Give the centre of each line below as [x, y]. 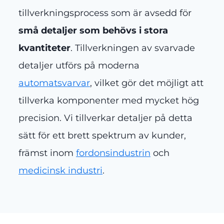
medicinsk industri [60, 171]
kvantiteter [44, 48]
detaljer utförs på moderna [79, 66]
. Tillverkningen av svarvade [133, 48]
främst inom [47, 153]
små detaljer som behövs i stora [93, 31]
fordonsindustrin [113, 153]
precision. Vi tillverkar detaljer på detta [105, 118]
